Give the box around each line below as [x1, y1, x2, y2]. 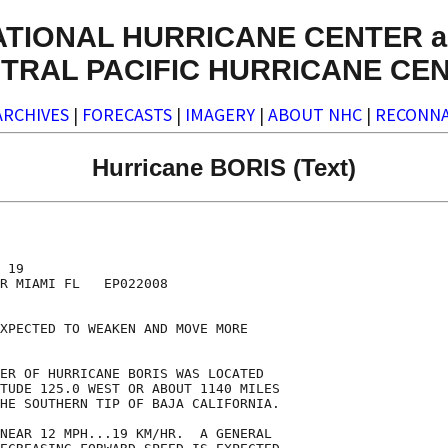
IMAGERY [185, 103, 255, 127]
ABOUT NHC [268, 103, 362, 127]
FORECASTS [82, 103, 172, 127]
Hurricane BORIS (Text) [92, 153, 356, 181]
